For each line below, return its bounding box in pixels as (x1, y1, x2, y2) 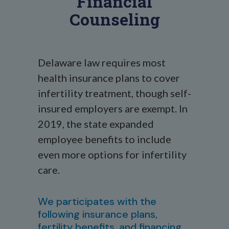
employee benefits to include (38, 133, 171, 145)
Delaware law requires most (38, 56, 166, 68)
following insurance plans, (38, 208, 157, 221)
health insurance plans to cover (38, 72, 180, 84)
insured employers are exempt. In (38, 102, 188, 114)
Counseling (69, 8, 160, 30)
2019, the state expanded (38, 118, 154, 130)
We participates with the (38, 195, 156, 208)
